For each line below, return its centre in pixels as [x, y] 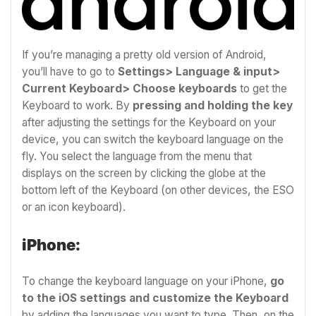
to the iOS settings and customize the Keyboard [155, 298]
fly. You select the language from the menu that [137, 157]
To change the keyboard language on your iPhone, [146, 281]
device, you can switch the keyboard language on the [153, 140]
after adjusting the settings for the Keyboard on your [149, 123]
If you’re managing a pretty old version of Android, [144, 55]
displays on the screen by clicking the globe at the [144, 174]
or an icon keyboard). [74, 207]
